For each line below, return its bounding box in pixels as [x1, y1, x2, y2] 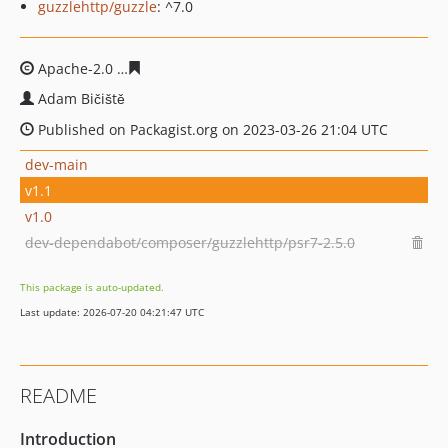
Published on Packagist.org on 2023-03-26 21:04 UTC [34, 120, 388, 139]
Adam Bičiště [38, 89, 125, 108]
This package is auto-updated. [20, 280, 164, 294]
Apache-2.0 [34, 59, 117, 78]
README [20, 382, 97, 409]
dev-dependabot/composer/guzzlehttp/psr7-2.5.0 [25, 232, 355, 252]
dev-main [25, 154, 88, 174]
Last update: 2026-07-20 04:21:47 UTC [20, 305, 204, 319]
